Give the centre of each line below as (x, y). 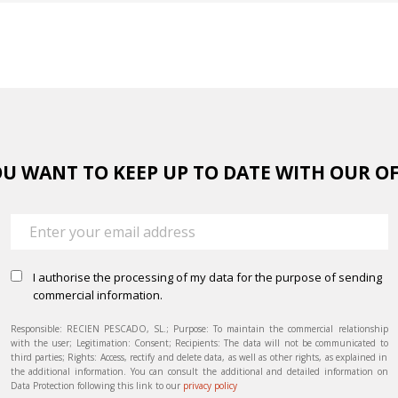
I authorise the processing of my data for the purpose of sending (207, 278)
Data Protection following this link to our (96, 386)
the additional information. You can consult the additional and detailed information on (199, 372)
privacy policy (210, 386)
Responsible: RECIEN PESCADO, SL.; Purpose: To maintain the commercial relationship (199, 329)
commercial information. (97, 295)
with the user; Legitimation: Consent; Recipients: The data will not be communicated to (199, 343)
